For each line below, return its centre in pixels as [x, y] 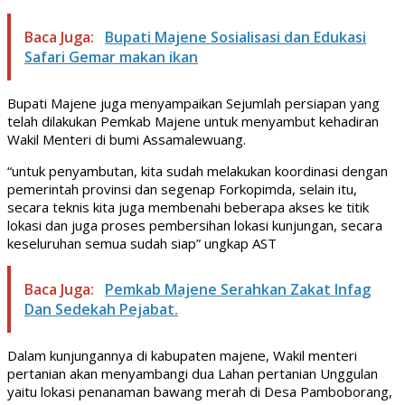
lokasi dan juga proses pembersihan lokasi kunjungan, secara [195, 225]
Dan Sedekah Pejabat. [101, 309]
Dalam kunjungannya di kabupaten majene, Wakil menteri [182, 355]
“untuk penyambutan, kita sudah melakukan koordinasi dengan [198, 170]
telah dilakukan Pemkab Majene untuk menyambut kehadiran [193, 121]
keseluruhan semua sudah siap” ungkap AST [142, 243]
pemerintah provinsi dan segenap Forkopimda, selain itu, [182, 188]
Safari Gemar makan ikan [111, 57]
